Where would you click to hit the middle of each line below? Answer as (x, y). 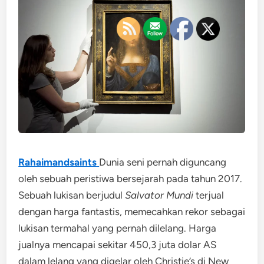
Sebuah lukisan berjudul (72, 195)
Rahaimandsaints (58, 162)
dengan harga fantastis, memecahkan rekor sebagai (132, 212)
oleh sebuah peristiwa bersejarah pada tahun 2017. (131, 179)
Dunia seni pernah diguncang (163, 162)
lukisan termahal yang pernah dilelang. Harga (118, 228)
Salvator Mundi (159, 195)
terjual (209, 195)
